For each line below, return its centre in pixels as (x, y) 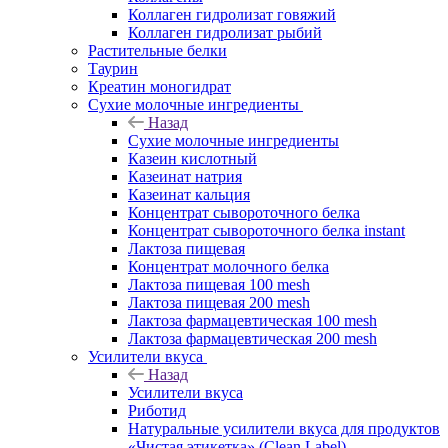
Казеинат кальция (189, 194)
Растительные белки (157, 50)
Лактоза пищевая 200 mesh (219, 302)
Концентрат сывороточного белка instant (266, 230)
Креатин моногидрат (159, 86)
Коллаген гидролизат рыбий (225, 32)
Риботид (157, 410)
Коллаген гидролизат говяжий (232, 14)
